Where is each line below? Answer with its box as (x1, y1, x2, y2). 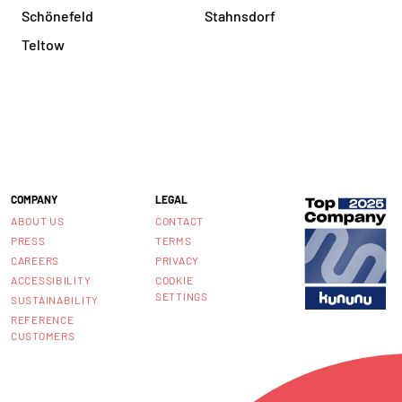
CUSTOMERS (11, 328, 75, 342)
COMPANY (11, 192, 57, 205)
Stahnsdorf (205, 7, 275, 25)
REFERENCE (11, 312, 74, 326)
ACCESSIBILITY (11, 273, 92, 286)
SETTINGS (155, 289, 208, 302)
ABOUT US (11, 214, 65, 227)
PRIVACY (155, 253, 200, 267)
